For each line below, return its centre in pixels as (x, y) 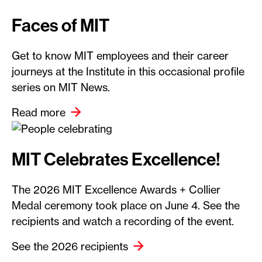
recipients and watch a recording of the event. (123, 222)
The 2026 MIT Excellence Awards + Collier (116, 190)
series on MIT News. (61, 87)
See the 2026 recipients (70, 247)
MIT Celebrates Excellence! (116, 159)
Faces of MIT (61, 25)
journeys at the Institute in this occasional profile (128, 71)
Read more (39, 112)
